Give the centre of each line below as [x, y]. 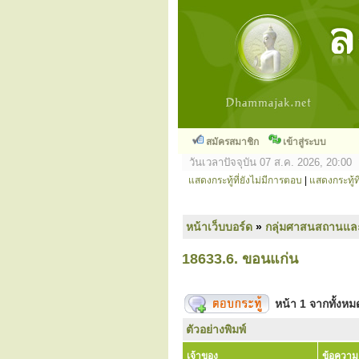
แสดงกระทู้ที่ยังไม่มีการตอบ [245, 180]
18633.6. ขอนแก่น [240, 259]
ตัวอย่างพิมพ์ [216, 329]
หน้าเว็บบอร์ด [219, 227]
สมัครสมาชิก [232, 142]
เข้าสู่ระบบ [305, 142]
